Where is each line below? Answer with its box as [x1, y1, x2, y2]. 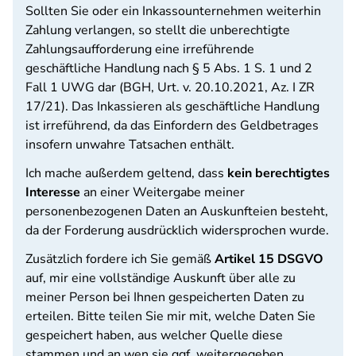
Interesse [25, 184, 80, 201]
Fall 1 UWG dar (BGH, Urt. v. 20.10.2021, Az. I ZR [25, 79, 315, 96]
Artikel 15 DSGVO [215, 250, 323, 268]
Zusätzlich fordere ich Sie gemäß [25, 250, 215, 268]
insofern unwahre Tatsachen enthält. [25, 136, 234, 153]
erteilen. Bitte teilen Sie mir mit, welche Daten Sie [25, 308, 315, 325]
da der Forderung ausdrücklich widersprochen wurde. [25, 222, 329, 239]
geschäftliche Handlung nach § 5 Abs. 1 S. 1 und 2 [25, 60, 312, 77]
